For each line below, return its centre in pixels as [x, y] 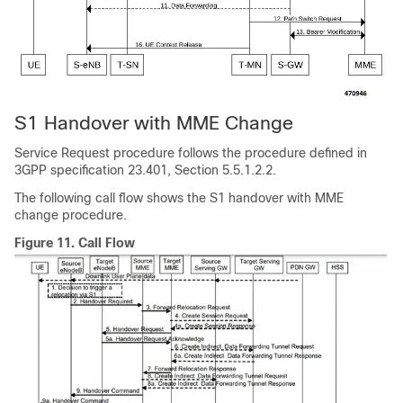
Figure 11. [46, 242]
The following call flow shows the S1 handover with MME [179, 197]
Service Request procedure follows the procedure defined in [191, 152]
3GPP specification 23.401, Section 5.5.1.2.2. [145, 170]
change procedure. [71, 215]
